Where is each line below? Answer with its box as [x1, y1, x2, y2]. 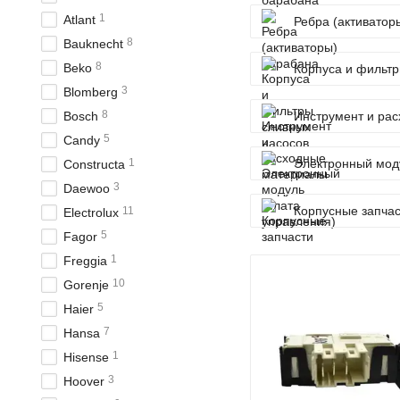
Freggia [63, 254, 107, 268]
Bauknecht [63, 37, 123, 51]
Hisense [63, 350, 109, 364]
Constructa [63, 157, 125, 171]
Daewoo [63, 181, 110, 196]
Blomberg [63, 85, 118, 99]
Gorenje [63, 278, 109, 292]
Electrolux [63, 205, 119, 220]
